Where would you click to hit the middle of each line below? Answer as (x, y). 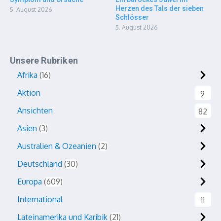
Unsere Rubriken (44, 60)
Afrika (27, 75)
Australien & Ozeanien (57, 146)
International (40, 199)
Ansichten (35, 110)
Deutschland (40, 164)
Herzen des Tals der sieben (160, 8)
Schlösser (132, 17)
